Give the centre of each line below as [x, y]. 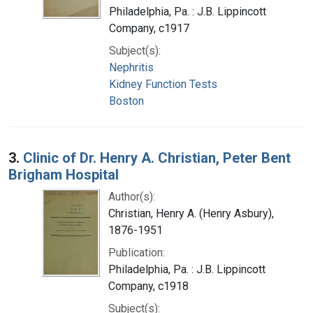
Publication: [137, 252]
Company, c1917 [149, 28]
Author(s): [132, 196]
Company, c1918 [148, 286]
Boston [126, 101]
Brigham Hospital [64, 174]
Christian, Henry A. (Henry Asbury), [191, 213]
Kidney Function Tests [163, 84]
